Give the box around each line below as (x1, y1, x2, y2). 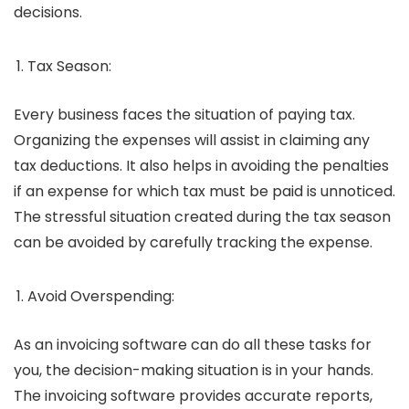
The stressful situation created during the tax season (14, 206, 391, 228)
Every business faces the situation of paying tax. (14, 104, 355, 126)
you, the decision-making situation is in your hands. (14, 360, 373, 382)
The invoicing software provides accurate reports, (14, 385, 372, 407)
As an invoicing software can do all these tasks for (14, 334, 372, 356)
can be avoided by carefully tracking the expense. (14, 232, 372, 254)
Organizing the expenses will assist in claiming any (14, 130, 370, 152)
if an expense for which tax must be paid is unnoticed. (14, 181, 395, 203)
